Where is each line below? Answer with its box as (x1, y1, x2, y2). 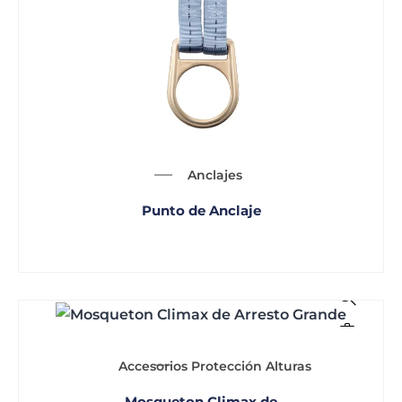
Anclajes (187, 167, 242, 184)
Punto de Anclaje (141, 202, 261, 220)
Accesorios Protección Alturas (118, 357, 311, 374)
